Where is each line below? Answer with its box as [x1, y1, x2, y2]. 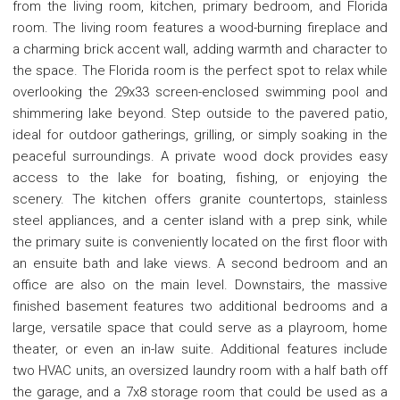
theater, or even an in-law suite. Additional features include [12, 340, 387, 357]
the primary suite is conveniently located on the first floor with [12, 233, 387, 250]
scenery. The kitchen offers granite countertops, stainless [12, 190, 387, 207]
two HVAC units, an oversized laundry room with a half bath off [12, 362, 387, 379]
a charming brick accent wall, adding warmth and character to [12, 40, 387, 57]
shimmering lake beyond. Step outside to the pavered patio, [12, 104, 387, 121]
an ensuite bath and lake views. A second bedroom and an [12, 254, 387, 271]
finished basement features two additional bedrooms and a [12, 297, 387, 314]
